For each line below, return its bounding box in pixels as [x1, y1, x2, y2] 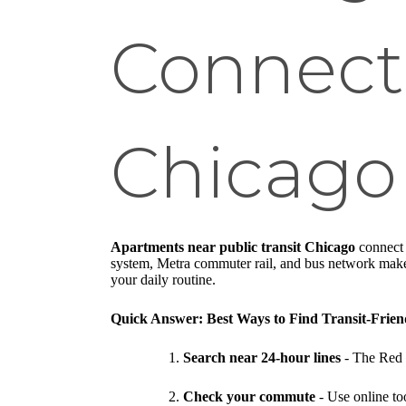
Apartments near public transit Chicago [111, 239, 355, 256]
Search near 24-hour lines [183, 350, 341, 366]
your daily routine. [111, 272, 216, 288]
